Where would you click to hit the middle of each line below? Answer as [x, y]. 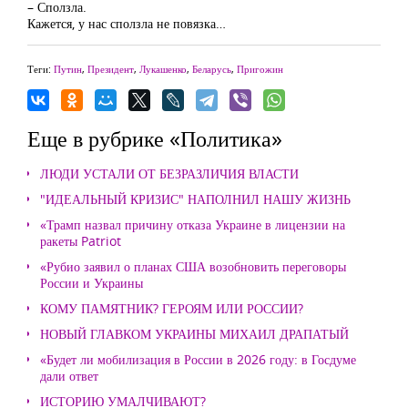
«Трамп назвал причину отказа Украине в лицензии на [193, 224]
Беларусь [212, 69]
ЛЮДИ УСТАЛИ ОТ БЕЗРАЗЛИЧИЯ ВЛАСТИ [169, 173]
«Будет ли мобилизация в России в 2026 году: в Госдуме [198, 359]
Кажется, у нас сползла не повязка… [127, 23]
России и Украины [92, 283]
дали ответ [69, 376]
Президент [111, 69]
